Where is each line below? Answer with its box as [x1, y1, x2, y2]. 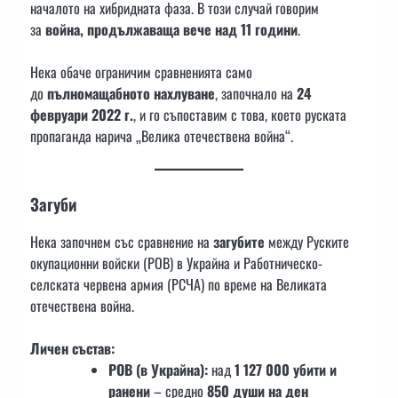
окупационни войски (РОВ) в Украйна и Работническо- [30, 252, 322, 274]
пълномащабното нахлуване [47, 82, 215, 104]
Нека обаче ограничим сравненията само [30, 60, 252, 83]
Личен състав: [30, 338, 115, 360]
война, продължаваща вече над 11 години [45, 18, 298, 40]
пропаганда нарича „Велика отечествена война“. [30, 124, 293, 147]
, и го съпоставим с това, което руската [133, 103, 346, 125]
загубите [213, 231, 265, 252]
